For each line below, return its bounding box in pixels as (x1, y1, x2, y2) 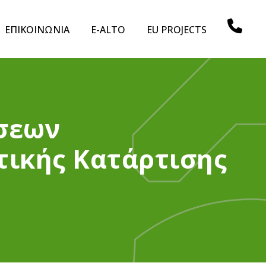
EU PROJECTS (147, 23, 207, 36)
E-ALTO (91, 23, 125, 36)
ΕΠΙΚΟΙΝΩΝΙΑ (5, 23, 69, 36)
